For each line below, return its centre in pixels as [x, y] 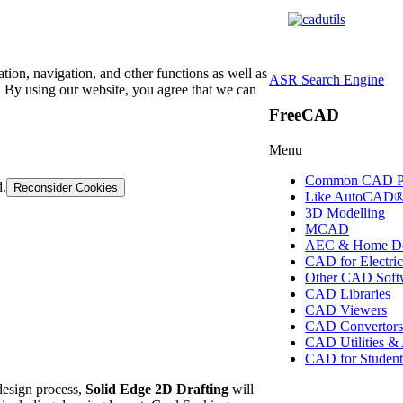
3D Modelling [345, 212]
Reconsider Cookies [66, 187]
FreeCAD [304, 115]
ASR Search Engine [327, 80]
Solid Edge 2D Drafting [157, 389]
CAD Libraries [348, 293]
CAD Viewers [346, 309]
